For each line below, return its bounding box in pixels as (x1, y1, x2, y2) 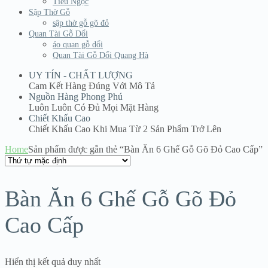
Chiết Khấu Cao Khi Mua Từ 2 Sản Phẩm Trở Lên (29, 124, 221, 135)
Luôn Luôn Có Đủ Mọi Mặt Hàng (29, 102, 159, 113)
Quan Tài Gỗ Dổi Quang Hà (53, 51, 148, 60)
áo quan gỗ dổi (53, 40, 103, 50)
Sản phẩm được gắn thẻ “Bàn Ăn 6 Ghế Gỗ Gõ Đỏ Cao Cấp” (28, 144, 263, 155)
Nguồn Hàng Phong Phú (29, 92, 123, 102)
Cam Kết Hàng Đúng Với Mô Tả (29, 81, 155, 92)
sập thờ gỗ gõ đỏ (53, 19, 109, 28)
